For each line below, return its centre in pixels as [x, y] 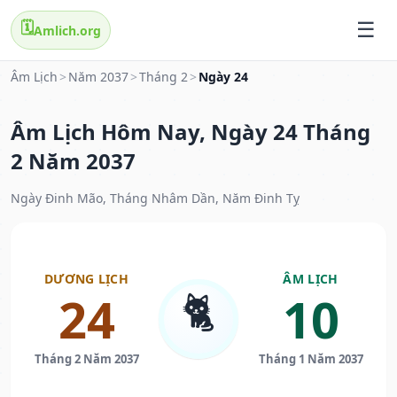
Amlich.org [67, 30]
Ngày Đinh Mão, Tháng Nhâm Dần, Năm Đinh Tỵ [155, 198]
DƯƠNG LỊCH [86, 279]
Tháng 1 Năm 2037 [311, 359]
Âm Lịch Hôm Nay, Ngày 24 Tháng [191, 132]
